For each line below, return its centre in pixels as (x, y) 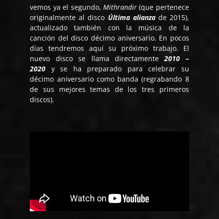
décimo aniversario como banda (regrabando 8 (109, 79)
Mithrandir (120, 7)
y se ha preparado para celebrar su (117, 68)
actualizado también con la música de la (109, 27)
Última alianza (131, 17)
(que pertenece (163, 7)
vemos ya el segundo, (66, 7)
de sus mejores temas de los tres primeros (109, 89)
